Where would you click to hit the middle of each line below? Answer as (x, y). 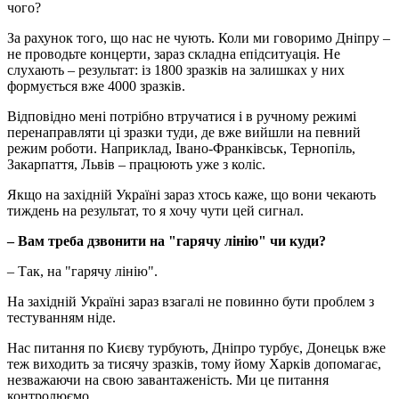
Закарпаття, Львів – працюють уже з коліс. (136, 164)
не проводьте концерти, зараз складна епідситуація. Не (174, 53)
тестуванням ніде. (61, 317)
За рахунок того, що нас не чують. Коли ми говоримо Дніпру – (199, 37)
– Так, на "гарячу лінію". (82, 271)
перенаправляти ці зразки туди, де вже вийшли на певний (184, 132)
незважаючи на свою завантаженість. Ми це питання (168, 379)
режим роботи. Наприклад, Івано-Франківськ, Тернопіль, (181, 148)
